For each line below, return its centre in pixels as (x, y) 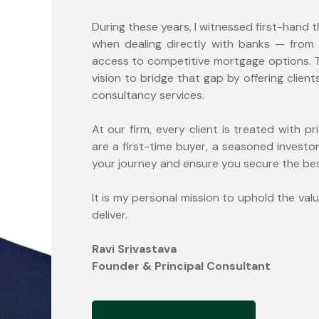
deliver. (109, 215)
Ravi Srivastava (134, 249)
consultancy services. (148, 95)
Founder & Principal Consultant (181, 266)
